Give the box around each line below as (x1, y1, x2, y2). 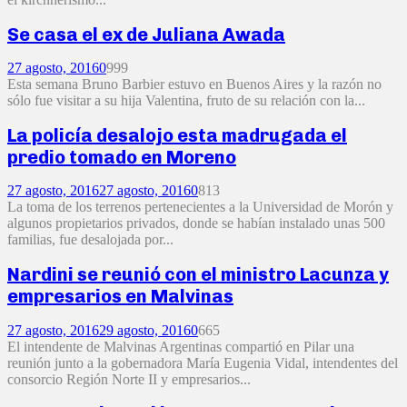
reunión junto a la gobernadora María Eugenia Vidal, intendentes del (7, 354, 398, 371)
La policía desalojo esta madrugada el (7, 124, 347, 146)
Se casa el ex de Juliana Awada (7, 23, 285, 45)
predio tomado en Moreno (7, 145, 236, 168)
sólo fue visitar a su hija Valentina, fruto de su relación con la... (7, 93, 365, 109)
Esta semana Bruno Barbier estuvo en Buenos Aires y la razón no (7, 76, 382, 93)
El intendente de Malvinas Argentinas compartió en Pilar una (7, 338, 354, 354)
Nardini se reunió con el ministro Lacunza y (7, 263, 389, 285)
